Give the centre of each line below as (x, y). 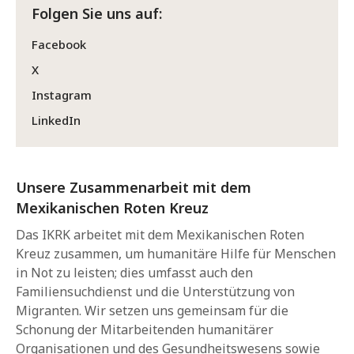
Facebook (59, 44)
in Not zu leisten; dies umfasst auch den (134, 273)
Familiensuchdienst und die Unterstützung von (155, 292)
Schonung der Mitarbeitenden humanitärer (145, 330)
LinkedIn (56, 120)
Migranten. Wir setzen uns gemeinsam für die (152, 311)
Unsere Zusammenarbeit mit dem (134, 187)
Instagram (62, 95)
